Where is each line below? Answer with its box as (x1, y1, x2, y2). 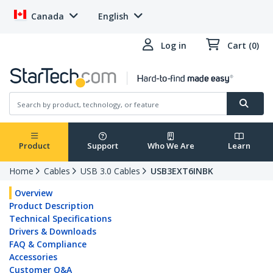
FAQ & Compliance (9, 238, 87, 250)
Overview (15, 187, 52, 199)
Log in (161, 40, 186, 51)
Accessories (9, 251, 57, 263)
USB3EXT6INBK (151, 165, 213, 177)
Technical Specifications (9, 213, 112, 225)
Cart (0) (227, 40, 259, 51)
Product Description (9, 200, 94, 212)
